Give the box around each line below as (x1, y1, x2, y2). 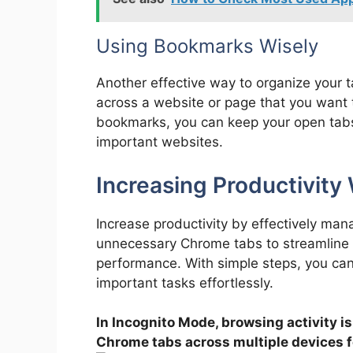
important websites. (96, 134, 223, 150)
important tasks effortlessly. (96, 274, 273, 291)
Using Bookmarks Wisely (96, 35, 318, 58)
